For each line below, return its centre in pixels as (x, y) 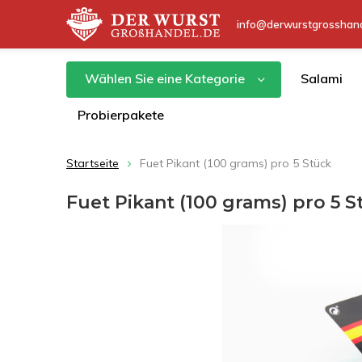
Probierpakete (121, 115)
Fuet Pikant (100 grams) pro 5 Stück (236, 163)
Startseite (93, 163)
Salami (322, 78)
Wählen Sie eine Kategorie (165, 78)
